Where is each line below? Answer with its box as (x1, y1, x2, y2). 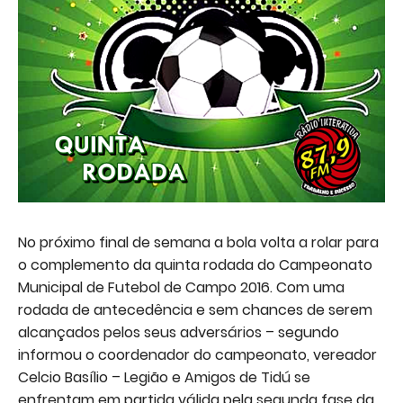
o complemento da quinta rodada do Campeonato (18, 255, 372, 276)
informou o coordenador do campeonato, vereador (18, 345, 377, 366)
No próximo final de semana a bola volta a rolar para (18, 232, 379, 254)
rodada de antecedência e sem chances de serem (18, 300, 372, 321)
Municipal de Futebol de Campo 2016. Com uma (18, 277, 345, 299)
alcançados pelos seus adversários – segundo (18, 322, 339, 344)
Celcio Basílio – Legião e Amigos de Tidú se (18, 367, 310, 389)
